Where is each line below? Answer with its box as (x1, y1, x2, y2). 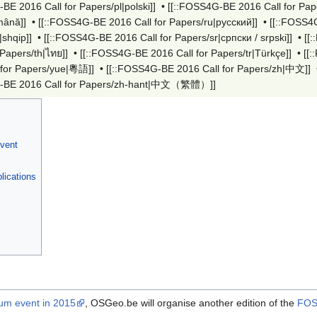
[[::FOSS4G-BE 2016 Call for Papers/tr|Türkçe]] (80, 47, 292, 59)
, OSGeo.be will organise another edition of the (85, 296, 297, 309)
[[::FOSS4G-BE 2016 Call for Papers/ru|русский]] (38, 16, 258, 28)
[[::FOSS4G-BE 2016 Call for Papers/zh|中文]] (106, 62, 311, 74)
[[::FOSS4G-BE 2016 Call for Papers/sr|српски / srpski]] (44, 31, 292, 43)
